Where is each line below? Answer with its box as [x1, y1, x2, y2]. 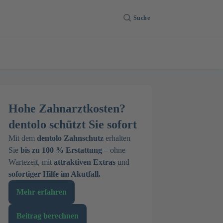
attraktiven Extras [54, 158, 115, 166]
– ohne [102, 146, 125, 154]
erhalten [104, 134, 130, 142]
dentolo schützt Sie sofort [8, 118, 137, 131]
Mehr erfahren [16, 188, 67, 196]
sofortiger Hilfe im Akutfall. [8, 170, 101, 178]
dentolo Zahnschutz [37, 134, 104, 142]
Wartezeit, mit [8, 158, 54, 166]
